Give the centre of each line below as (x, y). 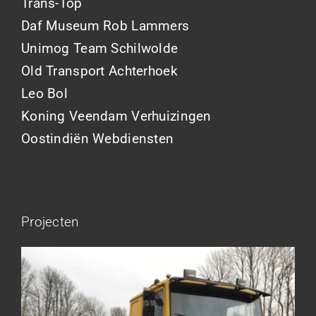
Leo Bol (44, 93)
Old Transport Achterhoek (99, 71)
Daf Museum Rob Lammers (105, 25)
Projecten (50, 221)
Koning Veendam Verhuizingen (116, 116)
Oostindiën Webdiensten (98, 138)
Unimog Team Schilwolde (100, 48)
